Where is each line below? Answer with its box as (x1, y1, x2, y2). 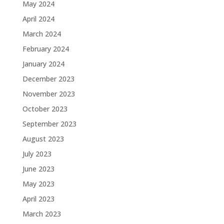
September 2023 (22, 119, 76, 128)
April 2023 (22, 194, 54, 203)
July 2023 (22, 149, 51, 158)
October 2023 (22, 104, 67, 113)
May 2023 (22, 179, 54, 188)
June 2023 (22, 164, 54, 173)
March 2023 (22, 209, 61, 218)
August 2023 (22, 134, 64, 143)
